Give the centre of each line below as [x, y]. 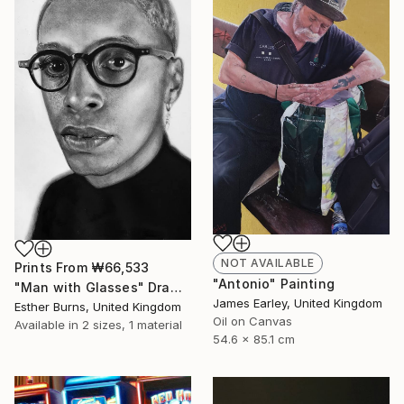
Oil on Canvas [252, 321]
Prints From [53, 267]
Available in [48, 324]
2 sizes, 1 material [132, 324]
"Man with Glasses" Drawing [176, 287]
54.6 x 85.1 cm [254, 340]
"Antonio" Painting [274, 284]
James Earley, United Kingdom [298, 303]
